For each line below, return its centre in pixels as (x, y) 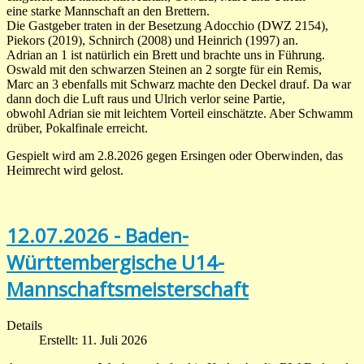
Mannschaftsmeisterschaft (128, 288)
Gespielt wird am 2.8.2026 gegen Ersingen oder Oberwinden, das (175, 155)
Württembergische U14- (115, 262)
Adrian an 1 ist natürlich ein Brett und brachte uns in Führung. (166, 54)
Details (24, 325)
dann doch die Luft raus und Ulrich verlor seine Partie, (146, 98)
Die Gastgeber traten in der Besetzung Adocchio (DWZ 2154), (167, 25)
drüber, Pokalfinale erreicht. (77, 128)
